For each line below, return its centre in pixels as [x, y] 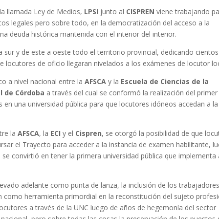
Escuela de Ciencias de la [165, 81]
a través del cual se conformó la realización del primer [131, 93]
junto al [112, 11]
